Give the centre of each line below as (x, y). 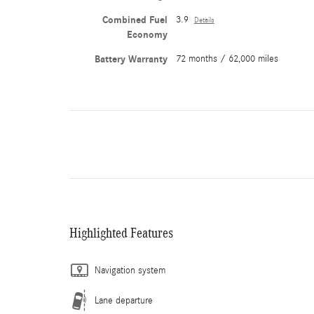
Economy (147, 34)
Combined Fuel (135, 20)
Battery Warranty (131, 59)
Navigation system (130, 270)
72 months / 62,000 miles (227, 59)
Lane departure (124, 300)
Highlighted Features (121, 232)
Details (204, 20)
